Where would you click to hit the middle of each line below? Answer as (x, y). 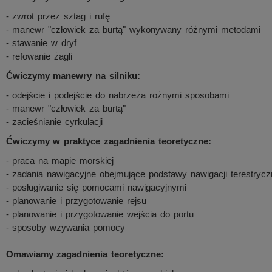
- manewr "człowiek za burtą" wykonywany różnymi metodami (133, 29)
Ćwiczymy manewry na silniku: (73, 76)
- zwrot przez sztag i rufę (58, 16)
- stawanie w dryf (41, 43)
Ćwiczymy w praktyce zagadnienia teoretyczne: (108, 141)
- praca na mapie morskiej (59, 161)
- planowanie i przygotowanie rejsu (76, 201)
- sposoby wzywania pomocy (66, 227)
